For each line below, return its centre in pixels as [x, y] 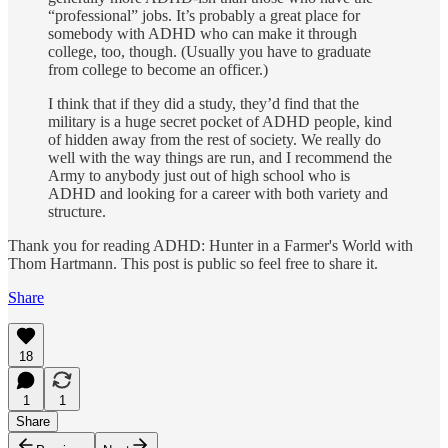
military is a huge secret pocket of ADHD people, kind [220, 122]
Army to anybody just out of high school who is [199, 176]
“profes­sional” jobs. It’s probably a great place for [204, 16]
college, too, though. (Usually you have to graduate [209, 52]
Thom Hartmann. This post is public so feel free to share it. [193, 264]
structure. [77, 212]
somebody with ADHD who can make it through [202, 34]
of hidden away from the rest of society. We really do [214, 140]
